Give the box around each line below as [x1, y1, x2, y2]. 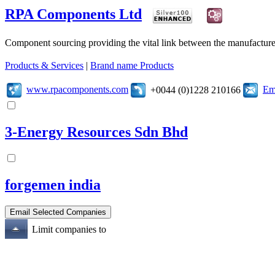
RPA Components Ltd [5, 6, 142, 22]
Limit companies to [32, 224, 106, 235]
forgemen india [5, 177, 101, 193]
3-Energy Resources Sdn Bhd [5, 123, 188, 140]
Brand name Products [90, 60, 174, 71]
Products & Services [5, 60, 83, 71]
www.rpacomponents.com [26, 83, 128, 95]
